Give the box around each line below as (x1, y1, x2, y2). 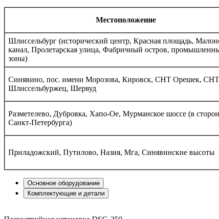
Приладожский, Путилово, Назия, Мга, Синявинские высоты (8, 148, 215, 157)
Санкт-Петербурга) (8, 118, 72, 127)
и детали (76, 190, 105, 197)
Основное (27, 179, 58, 187)
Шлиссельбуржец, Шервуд (8, 84, 96, 93)
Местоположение (96, 16, 156, 24)
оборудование (58, 179, 100, 187)
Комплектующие (27, 190, 76, 197)
